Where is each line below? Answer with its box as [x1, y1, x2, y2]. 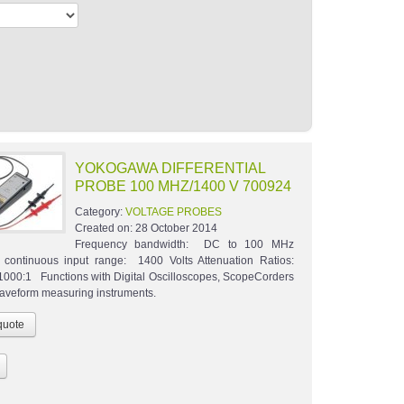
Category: [74, 206, 125, 219]
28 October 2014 [134, 222, 217, 235]
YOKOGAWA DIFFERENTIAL [74, 161, 265, 177]
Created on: [74, 222, 135, 235]
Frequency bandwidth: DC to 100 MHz [74, 238, 294, 252]
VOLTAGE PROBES [124, 206, 222, 219]
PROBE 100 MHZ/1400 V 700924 [74, 179, 291, 195]
